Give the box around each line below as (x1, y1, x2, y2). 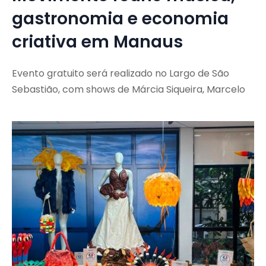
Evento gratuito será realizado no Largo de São (12, 66, 229, 81)
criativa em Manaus (12, 30, 183, 54)
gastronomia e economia (12, 7, 229, 31)
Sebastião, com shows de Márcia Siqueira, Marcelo (12, 83, 245, 97)
